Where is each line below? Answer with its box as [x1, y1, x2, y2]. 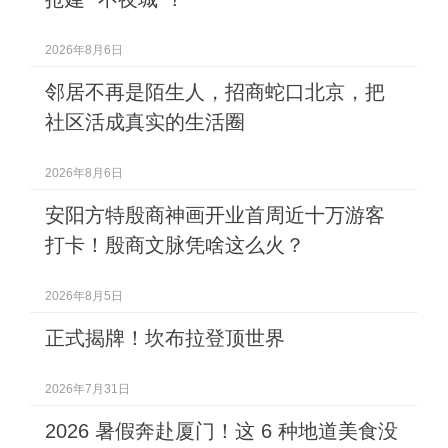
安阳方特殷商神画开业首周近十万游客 [45, 203, 385, 226]
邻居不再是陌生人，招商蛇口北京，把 [45, 80, 385, 103]
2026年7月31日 [45, 381, 130, 396]
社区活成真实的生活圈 [45, 110, 245, 133]
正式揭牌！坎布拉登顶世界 [45, 326, 285, 349]
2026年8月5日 [45, 288, 123, 303]
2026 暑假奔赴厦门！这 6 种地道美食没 [45, 419, 398, 442]
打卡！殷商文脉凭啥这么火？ [45, 233, 305, 256]
